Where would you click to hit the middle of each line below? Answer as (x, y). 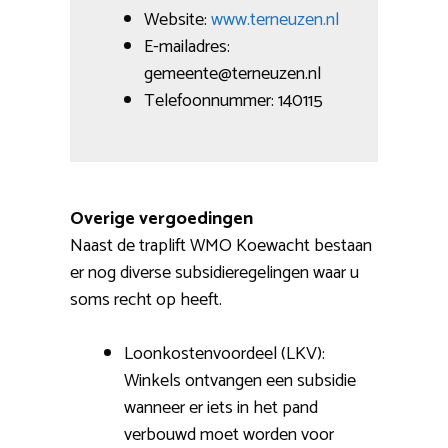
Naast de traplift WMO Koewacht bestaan (221, 246)
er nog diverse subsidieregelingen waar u (214, 273)
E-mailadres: (187, 47)
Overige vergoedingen (161, 219)
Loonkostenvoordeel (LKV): (224, 354)
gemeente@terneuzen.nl (232, 74)
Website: (177, 20)
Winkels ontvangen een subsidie (240, 381)
